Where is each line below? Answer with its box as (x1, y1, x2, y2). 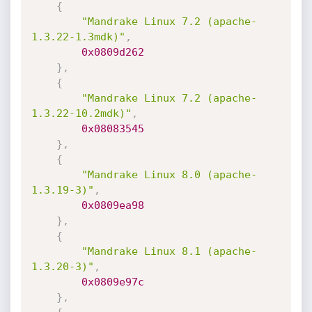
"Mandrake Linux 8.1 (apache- (81, 245, 257, 258)
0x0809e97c (81, 276, 144, 288)
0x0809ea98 (81, 199, 144, 212)
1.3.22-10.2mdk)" (31, 107, 132, 120)
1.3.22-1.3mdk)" (31, 31, 125, 43)
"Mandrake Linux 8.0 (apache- (81, 169, 257, 181)
